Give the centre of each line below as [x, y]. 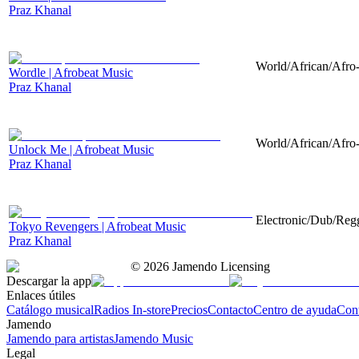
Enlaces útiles [41, 295]
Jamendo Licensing [220, 266]
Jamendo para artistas [60, 338]
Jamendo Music [153, 338]
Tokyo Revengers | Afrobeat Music [97, 226]
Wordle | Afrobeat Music [71, 72]
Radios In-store [132, 309]
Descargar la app [49, 280]
